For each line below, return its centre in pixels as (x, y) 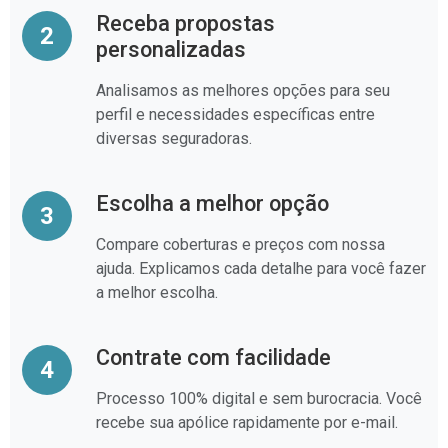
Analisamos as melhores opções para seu (243, 90)
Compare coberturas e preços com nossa (240, 244)
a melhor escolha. (157, 292)
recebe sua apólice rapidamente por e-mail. (247, 422)
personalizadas (171, 49)
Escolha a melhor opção (212, 203)
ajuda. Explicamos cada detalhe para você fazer (261, 268)
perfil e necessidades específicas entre (235, 114)
